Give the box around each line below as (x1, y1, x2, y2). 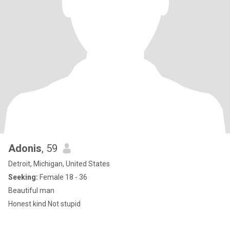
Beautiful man (8, 186, 54, 195)
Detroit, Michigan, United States (8, 160, 110, 168)
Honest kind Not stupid (48, 200, 81, 208)
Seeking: (8, 173, 38, 181)
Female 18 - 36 (38, 173, 87, 181)
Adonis (8, 142, 42, 155)
